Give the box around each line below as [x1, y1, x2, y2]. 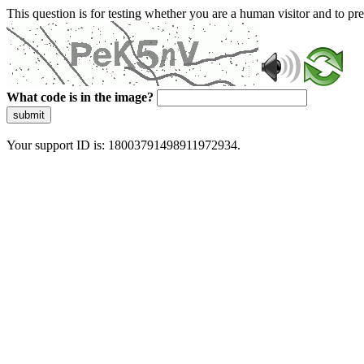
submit [13, 109, 45, 121]
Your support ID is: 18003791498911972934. [6, 138, 240, 152]
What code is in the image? [6, 90, 154, 104]
